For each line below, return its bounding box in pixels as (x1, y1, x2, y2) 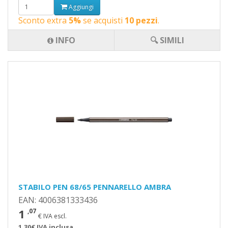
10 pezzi (125, 15, 158, 26)
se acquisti (81, 15, 125, 26)
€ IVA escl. (38, 212, 67, 220)
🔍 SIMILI (150, 35, 184, 46)
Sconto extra (18, 15, 69, 26)
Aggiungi (67, 2, 94, 11)
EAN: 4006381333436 (18, 194, 98, 206)
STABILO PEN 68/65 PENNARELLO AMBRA (18, 182, 171, 192)
